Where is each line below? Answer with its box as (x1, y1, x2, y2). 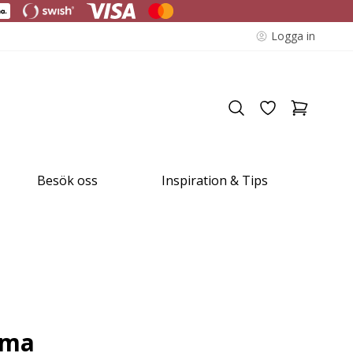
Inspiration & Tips (161, 172, 268, 189)
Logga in (271, 28, 315, 43)
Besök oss (37, 172, 98, 189)
